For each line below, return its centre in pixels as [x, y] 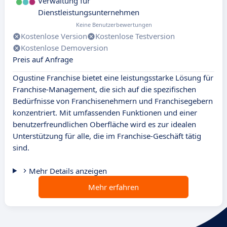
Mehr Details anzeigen [68, 171]
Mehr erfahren [113, 187]
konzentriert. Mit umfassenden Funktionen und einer [105, 113]
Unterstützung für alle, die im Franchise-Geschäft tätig [107, 136]
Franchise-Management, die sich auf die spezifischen [104, 89]
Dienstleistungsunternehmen [89, 12]
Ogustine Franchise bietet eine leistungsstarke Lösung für [113, 78]
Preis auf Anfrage [43, 60]
